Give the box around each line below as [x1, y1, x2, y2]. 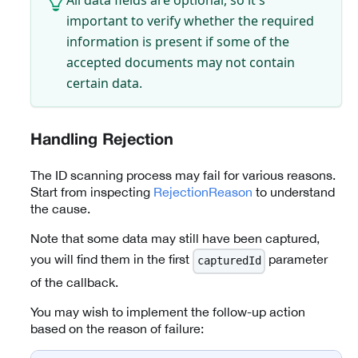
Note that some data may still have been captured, [30, 230, 320, 245]
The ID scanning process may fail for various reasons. [30, 167, 336, 182]
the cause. [30, 201, 90, 216]
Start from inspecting [30, 184, 153, 199]
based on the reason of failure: [30, 321, 204, 336]
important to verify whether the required [66, 11, 314, 30]
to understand [253, 184, 335, 199]
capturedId [197, 254, 261, 268]
